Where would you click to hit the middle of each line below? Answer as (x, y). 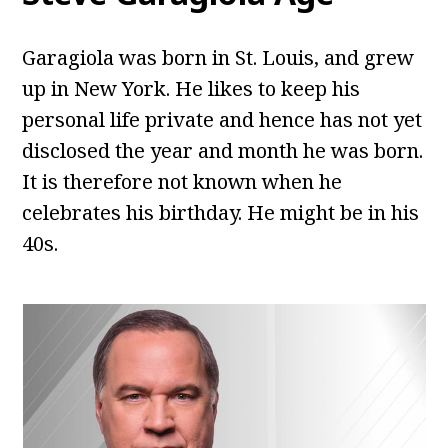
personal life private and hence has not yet (222, 120)
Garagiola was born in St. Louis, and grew (218, 58)
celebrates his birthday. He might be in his (221, 213)
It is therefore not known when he (182, 182)
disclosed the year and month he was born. (223, 151)
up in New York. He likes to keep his (191, 89)
